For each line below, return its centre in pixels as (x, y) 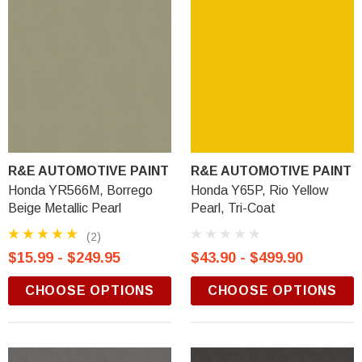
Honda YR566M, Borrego (80, 190)
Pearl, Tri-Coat (233, 208)
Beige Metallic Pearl (65, 208)
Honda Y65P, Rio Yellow (260, 190)
